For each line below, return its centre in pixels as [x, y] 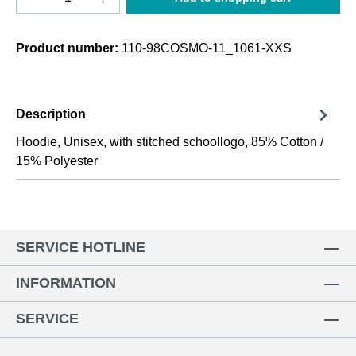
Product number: [69, 48]
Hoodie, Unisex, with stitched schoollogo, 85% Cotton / [170, 141]
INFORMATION [66, 283]
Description [51, 114]
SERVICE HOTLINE [81, 247]
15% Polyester [57, 161]
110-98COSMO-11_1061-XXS [207, 48]
